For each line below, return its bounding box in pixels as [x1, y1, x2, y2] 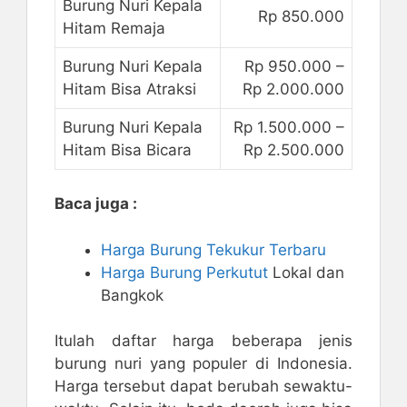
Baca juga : [55, 194, 137, 213]
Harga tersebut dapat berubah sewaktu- [55, 377, 352, 396]
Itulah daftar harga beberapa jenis [55, 332, 352, 351]
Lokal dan [268, 263, 344, 282]
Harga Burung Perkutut [101, 263, 268, 282]
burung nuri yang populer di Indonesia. [55, 354, 352, 373]
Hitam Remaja [63, 18, 165, 37]
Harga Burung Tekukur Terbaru [101, 240, 326, 259]
